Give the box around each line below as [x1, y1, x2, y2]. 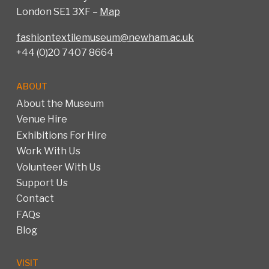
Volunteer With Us [16, 160, 101, 173]
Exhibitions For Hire [16, 128, 107, 141]
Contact [16, 192, 54, 205]
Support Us [16, 176, 68, 189]
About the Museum [16, 97, 104, 109]
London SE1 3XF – [16, 5, 100, 17]
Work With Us [16, 145, 80, 157]
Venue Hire [16, 113, 67, 125]
